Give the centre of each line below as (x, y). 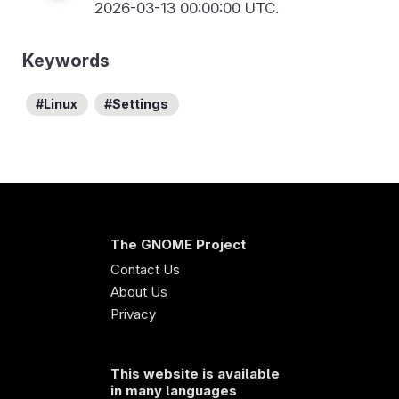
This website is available (195, 373)
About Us (139, 291)
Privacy (133, 313)
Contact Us (145, 269)
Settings (141, 104)
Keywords (66, 61)
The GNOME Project (178, 244)
